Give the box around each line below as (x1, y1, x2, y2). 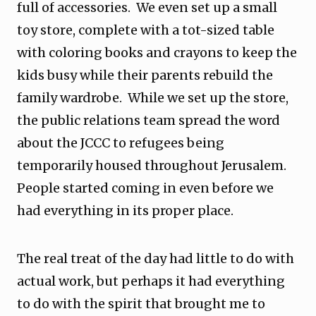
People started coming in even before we (17, 180, 274, 196)
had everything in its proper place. (17, 202, 236, 219)
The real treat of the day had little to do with (17, 250, 294, 267)
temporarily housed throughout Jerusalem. (17, 157, 289, 174)
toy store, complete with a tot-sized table (17, 22, 274, 38)
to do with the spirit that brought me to (17, 296, 265, 312)
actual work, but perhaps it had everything (17, 273, 285, 289)
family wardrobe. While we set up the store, (17, 90, 288, 106)
